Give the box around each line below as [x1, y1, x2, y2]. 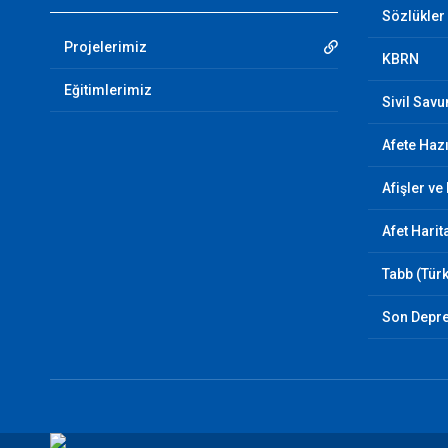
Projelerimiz [63, 39, 147, 55]
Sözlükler [382, 8, 446, 24]
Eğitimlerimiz [63, 82, 152, 98]
